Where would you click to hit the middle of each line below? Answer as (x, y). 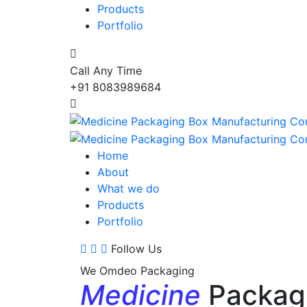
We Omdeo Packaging (137, 271)
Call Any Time (106, 70)
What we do (128, 189)
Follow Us (136, 249)
